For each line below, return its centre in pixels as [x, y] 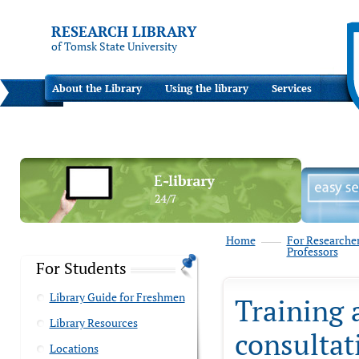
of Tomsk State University [114, 46]
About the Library [97, 88]
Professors [312, 251]
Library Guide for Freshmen [117, 297]
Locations [74, 348]
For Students [81, 268]
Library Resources [93, 323]
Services [292, 88]
